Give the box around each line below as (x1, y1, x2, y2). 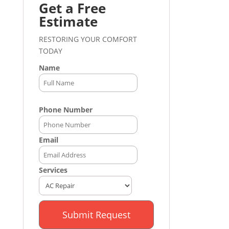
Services (38, 165, 67, 175)
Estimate (38, 12, 98, 31)
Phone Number (38, 105, 93, 115)
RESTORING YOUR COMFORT (38, 34, 137, 44)
